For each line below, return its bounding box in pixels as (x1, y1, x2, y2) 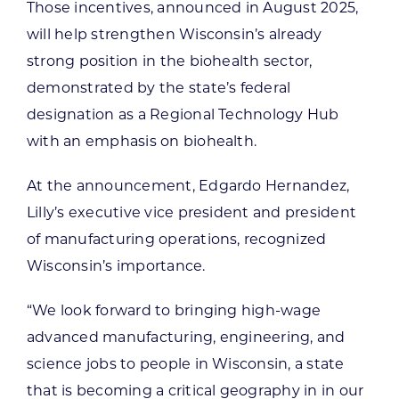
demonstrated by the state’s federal (26, 79, 291, 97)
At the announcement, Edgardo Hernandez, (26, 177, 350, 195)
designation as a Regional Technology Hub (26, 106, 339, 124)
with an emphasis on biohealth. (26, 133, 257, 151)
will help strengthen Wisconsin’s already (26, 26, 322, 44)
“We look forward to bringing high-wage (26, 302, 322, 320)
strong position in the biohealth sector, (26, 53, 313, 70)
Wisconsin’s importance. (26, 257, 206, 275)
